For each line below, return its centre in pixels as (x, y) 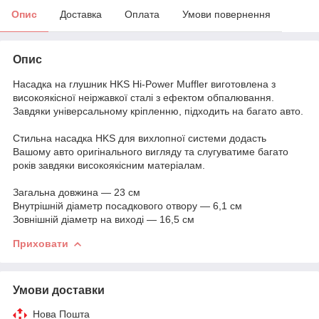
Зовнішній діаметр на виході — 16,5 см (104, 219)
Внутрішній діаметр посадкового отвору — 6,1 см (129, 205)
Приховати (41, 243)
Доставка (81, 14)
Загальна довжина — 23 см (78, 192)
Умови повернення (226, 14)
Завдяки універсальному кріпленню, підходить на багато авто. (159, 111)
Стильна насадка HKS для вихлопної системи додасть (140, 138)
